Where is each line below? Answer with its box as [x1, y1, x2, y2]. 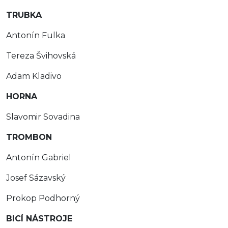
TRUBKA [6, 10, 42, 20]
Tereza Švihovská [6, 50, 76, 61]
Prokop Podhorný [6, 193, 80, 203]
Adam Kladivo [6, 71, 62, 81]
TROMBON [6, 132, 52, 142]
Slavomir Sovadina [6, 111, 80, 122]
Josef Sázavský [6, 173, 66, 183]
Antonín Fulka [6, 30, 65, 40]
